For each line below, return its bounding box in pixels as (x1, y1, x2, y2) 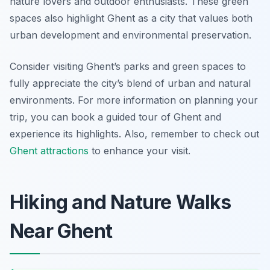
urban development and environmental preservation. (10, 29, 251, 42)
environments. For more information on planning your (10, 94, 258, 107)
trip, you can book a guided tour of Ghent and (10, 111, 221, 124)
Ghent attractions (10, 145, 89, 157)
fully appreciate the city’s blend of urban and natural (10, 77, 251, 90)
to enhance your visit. (89, 145, 190, 157)
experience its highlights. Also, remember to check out (10, 128, 259, 140)
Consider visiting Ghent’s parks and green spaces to (10, 60, 246, 73)
